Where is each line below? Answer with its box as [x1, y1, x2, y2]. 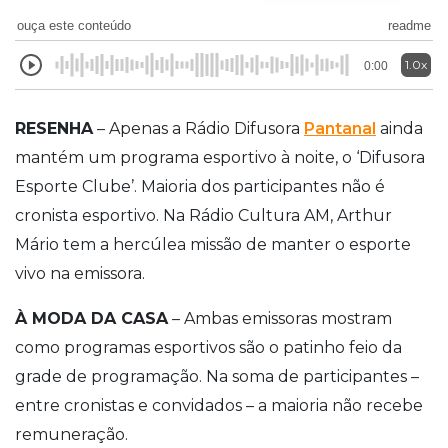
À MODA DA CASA [15, 308, 168, 328]
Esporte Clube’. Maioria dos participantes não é [15, 176, 385, 196]
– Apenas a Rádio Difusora [93, 118, 304, 138]
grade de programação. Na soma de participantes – [15, 366, 419, 386]
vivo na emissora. [15, 263, 145, 283]
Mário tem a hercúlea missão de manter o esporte [15, 234, 411, 254]
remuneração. [15, 424, 128, 444]
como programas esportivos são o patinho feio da [15, 337, 402, 357]
